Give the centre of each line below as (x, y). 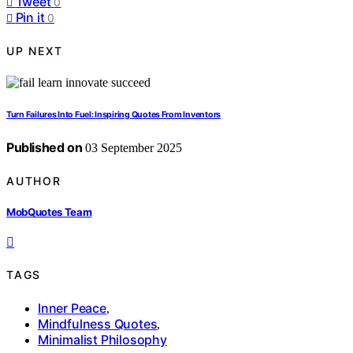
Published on (45, 148)
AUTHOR (34, 180)
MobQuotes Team (49, 212)
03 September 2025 (132, 148)
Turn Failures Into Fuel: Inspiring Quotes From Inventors (113, 115)
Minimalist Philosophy (102, 339)
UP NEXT (35, 50)
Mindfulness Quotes (98, 323)
